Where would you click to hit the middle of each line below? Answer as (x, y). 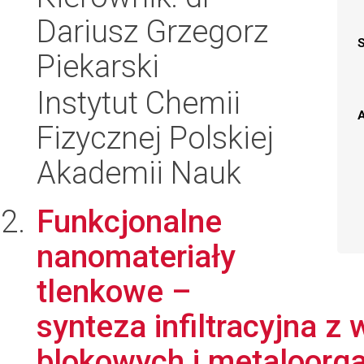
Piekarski (98, 66)
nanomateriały (136, 256)
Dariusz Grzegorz (152, 31)
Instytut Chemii (139, 103)
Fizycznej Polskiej (155, 138)
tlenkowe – (114, 291)
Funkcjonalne (129, 221)
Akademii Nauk (139, 173)
